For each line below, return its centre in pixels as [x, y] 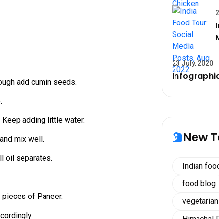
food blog [199, 184]
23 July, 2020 [193, 63]
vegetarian [200, 201]
